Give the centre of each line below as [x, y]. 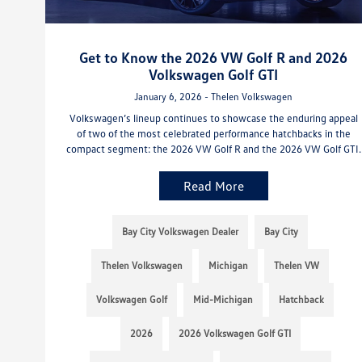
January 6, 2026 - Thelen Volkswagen [214, 97]
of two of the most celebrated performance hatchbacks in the [213, 134]
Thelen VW [297, 266]
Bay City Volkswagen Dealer [181, 232]
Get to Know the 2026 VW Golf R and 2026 [214, 58]
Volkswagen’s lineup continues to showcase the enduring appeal [213, 118]
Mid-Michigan [223, 300]
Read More [213, 186]
